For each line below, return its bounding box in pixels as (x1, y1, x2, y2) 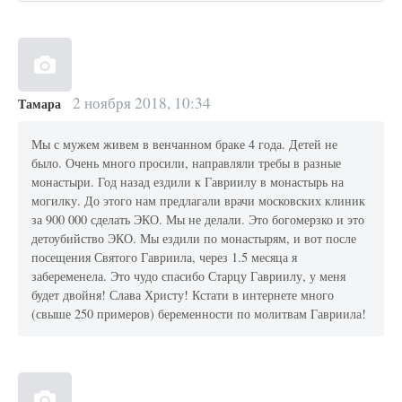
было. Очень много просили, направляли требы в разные (31, 153, 342, 171)
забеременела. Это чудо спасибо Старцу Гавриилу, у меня (31, 267, 346, 284)
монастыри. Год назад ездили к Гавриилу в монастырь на (31, 172, 345, 190)
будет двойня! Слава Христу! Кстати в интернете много (31, 285, 335, 303)
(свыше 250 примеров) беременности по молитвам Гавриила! (31, 304, 367, 322)
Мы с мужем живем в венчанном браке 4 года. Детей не (31, 135, 338, 153)
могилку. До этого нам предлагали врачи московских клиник (31, 191, 366, 209)
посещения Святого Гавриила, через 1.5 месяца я (31, 248, 298, 266)
